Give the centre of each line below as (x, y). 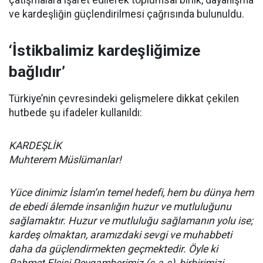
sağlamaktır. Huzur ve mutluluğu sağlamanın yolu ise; (131, 221)
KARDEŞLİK (35, 146)
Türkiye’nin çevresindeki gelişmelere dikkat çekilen (124, 99)
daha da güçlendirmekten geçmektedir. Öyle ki (113, 249)
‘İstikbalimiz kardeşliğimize (104, 50)
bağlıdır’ (37, 72)
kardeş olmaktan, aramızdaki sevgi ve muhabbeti (120, 235)
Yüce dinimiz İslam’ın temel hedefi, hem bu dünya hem (131, 193)
